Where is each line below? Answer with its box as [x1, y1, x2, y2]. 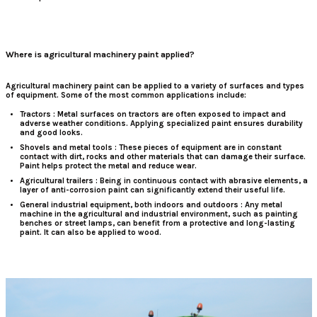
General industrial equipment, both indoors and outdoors [19, 200, 238, 210]
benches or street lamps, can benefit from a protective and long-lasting [19, 219, 295, 229]
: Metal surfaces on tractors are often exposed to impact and [50, 110, 286, 120]
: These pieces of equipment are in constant [112, 143, 282, 153]
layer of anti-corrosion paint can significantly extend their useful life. [19, 185, 285, 195]
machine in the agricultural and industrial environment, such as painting [19, 209, 298, 219]
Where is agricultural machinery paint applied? [5, 50, 195, 60]
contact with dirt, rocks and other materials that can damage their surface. [19, 152, 306, 162]
